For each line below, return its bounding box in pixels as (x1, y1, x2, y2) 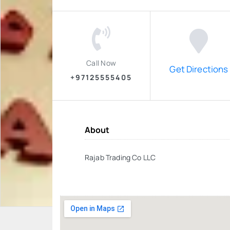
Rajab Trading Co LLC (85, 152, 156, 162)
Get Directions (169, 63, 228, 75)
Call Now (86, 57, 116, 68)
